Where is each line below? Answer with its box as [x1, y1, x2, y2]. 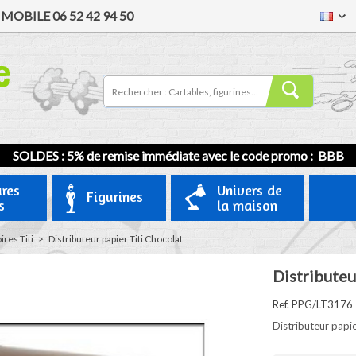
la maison [216, 196, 277, 214]
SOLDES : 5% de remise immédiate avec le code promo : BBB [12, 148, 344, 163]
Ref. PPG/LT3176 [272, 298, 353, 311]
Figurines [86, 188, 143, 205]
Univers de [216, 181, 282, 199]
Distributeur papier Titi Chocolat [48, 233, 183, 245]
